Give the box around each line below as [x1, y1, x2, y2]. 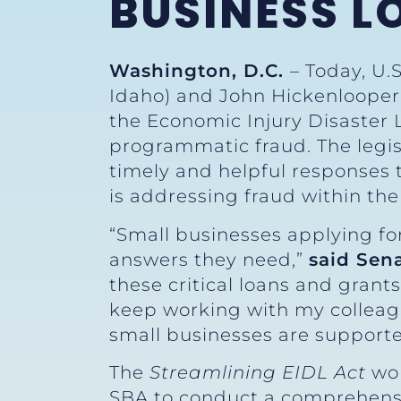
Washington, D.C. [109, 60, 290, 82]
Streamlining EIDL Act [149, 362, 366, 384]
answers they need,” [109, 248, 309, 270]
